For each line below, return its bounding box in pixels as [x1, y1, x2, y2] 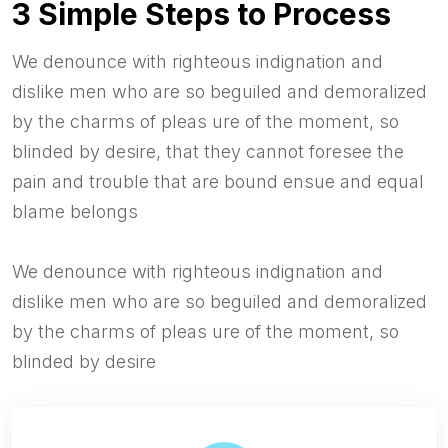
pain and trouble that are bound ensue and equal [12, 171, 424, 193]
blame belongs [12, 201, 138, 223]
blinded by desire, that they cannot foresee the [12, 141, 404, 163]
